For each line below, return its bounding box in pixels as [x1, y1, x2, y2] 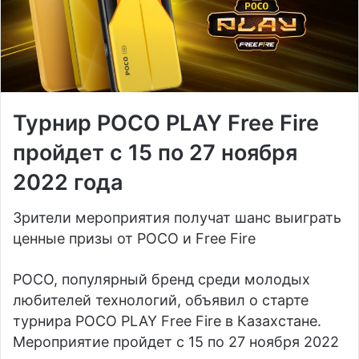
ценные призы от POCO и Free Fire [13, 230, 256, 248]
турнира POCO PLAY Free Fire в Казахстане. [13, 313, 321, 330]
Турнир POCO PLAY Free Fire [13, 109, 319, 136]
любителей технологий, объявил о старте [13, 292, 309, 309]
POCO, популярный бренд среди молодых [13, 271, 310, 288]
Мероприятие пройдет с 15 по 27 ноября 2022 [13, 333, 339, 351]
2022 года [13, 168, 123, 196]
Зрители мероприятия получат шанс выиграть [13, 209, 341, 227]
